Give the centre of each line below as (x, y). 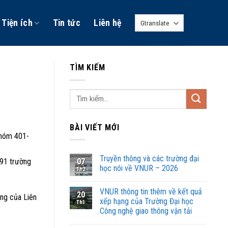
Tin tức (67, 23)
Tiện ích (17, 23)
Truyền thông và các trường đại (149, 159)
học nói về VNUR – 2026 (139, 168)
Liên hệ (108, 23)
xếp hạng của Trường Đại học (147, 202)
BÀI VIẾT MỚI (95, 127)
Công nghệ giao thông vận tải (146, 211)
